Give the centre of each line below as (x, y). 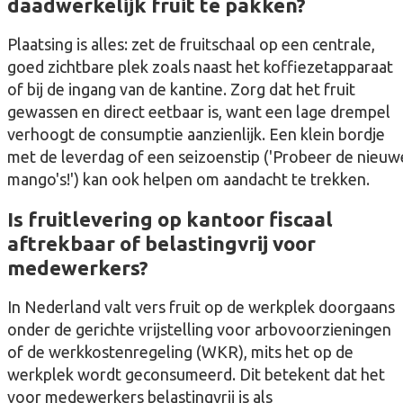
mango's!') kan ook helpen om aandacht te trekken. (188, 179)
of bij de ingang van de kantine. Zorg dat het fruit (181, 89)
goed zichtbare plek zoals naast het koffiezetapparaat (200, 66)
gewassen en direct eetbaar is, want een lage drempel (199, 111)
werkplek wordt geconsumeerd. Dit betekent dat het (196, 374)
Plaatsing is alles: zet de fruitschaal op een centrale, (191, 44)
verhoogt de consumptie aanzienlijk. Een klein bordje (196, 134)
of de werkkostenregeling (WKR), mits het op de (180, 351)
